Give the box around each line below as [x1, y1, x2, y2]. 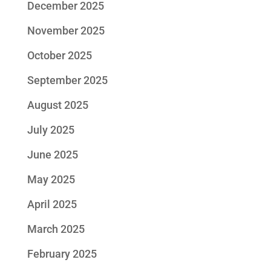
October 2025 [27, 49, 92, 62]
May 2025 [27, 173, 75, 186]
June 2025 [27, 148, 78, 161]
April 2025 [27, 198, 77, 211]
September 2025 [27, 74, 108, 87]
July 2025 [27, 123, 74, 136]
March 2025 [27, 223, 85, 235]
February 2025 [27, 247, 97, 260]
